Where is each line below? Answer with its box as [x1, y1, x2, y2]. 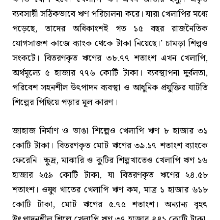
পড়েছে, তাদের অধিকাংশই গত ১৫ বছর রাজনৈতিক [12, 22, 208, 36]
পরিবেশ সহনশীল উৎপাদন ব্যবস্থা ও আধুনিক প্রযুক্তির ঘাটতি [12, 81, 208, 95]
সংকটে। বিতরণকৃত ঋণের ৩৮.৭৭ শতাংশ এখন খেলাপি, [12, 51, 208, 66]
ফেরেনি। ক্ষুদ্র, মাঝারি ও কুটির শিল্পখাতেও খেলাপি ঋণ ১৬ [12, 153, 208, 167]
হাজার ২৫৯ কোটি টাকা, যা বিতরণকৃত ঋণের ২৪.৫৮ [12, 167, 208, 182]
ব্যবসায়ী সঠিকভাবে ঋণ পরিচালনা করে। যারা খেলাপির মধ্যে [12, 7, 208, 22]
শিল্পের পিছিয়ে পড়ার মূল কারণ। [12, 95, 117, 110]
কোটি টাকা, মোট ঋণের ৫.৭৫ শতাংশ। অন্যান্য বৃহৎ [12, 197, 208, 212]
